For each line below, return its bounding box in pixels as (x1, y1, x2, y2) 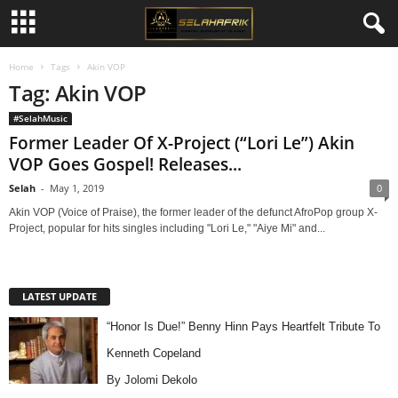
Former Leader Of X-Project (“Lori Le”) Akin (9, 131, 354, 155)
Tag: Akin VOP (9, 78, 147, 107)
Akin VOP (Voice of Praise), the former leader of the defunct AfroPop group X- (9, 206, 378, 219)
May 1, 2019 (50, 181, 104, 195)
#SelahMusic (13, 112, 68, 124)
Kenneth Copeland (106, 346, 201, 360)
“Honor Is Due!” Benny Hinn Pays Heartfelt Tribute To (106, 319, 380, 333)
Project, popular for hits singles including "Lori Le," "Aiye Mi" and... (9, 222, 325, 235)
